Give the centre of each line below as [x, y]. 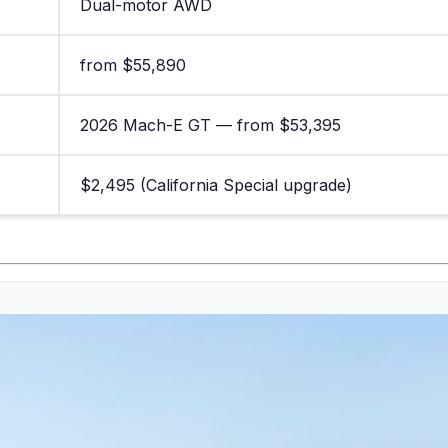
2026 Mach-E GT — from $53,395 [210, 124]
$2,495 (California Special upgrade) [216, 184]
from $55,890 [133, 64]
